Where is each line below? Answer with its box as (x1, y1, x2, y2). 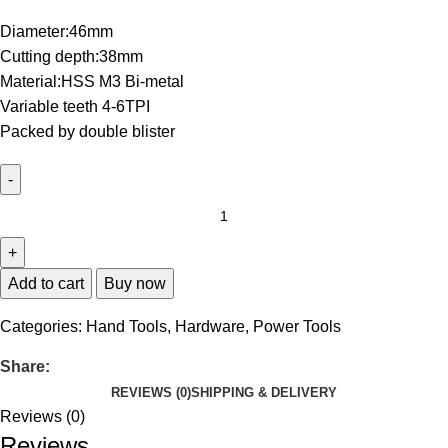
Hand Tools (86, 318, 167, 336)
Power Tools (253, 318, 341, 336)
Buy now (104, 275, 166, 293)
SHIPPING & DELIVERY (191, 385, 337, 401)
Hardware (175, 318, 245, 336)
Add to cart (8, 275, 84, 293)
